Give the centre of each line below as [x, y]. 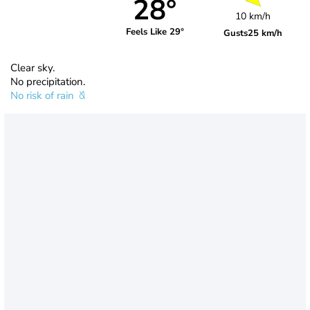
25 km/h [265, 33]
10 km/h [253, 16]
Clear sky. [33, 67]
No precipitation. [48, 81]
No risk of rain [44, 95]
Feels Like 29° [155, 32]
